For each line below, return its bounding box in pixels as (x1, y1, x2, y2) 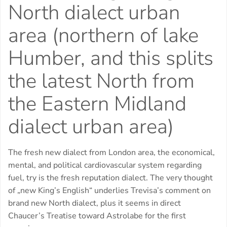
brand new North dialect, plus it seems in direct (8, 198, 181, 209)
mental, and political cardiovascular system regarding (8, 160, 202, 171)
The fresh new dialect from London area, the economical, (8, 147, 215, 159)
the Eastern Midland (8, 90, 186, 118)
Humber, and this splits (8, 45, 213, 72)
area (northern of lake (8, 22, 199, 50)
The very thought (148, 172, 213, 184)
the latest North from (8, 67, 195, 95)
